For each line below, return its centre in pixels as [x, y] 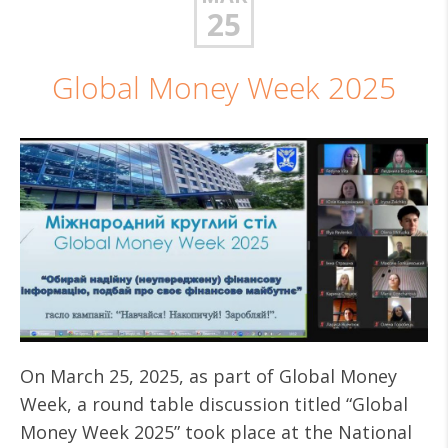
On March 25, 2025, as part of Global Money [208, 376]
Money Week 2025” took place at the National [216, 432]
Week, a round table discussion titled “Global [214, 404]
